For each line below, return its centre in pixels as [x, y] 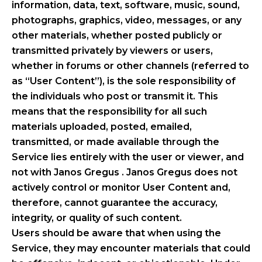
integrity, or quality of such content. [97, 218]
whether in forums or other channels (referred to [130, 65]
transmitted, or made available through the [116, 142]
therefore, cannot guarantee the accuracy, [115, 202]
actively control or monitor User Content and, [121, 187]
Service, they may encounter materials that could [131, 248]
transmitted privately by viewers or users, [112, 50]
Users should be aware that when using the [116, 233]
